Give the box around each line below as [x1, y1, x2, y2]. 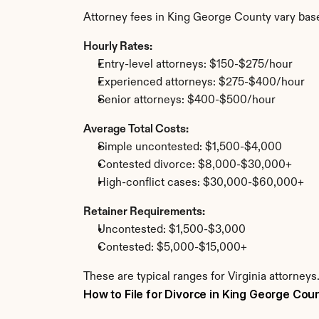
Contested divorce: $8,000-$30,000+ [98, 159, 292, 171]
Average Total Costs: [83, 124, 189, 135]
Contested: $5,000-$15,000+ [98, 242, 247, 253]
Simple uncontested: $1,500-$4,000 [98, 142, 282, 153]
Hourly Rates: [83, 41, 152, 53]
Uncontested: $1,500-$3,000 [98, 224, 246, 236]
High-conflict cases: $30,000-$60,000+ [98, 177, 304, 189]
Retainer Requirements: [83, 206, 205, 218]
